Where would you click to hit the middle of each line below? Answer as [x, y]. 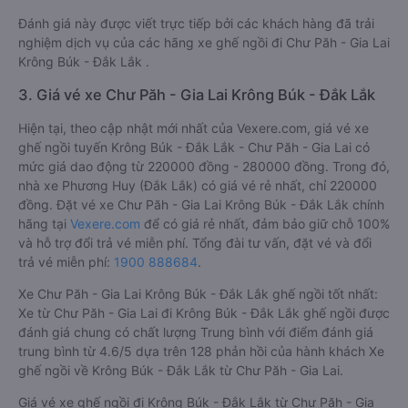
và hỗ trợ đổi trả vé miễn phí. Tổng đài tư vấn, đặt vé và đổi [195, 243]
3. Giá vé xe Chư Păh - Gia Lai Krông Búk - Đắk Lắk [197, 95]
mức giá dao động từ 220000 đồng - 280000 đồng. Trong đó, [204, 166]
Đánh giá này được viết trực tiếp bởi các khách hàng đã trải [196, 23]
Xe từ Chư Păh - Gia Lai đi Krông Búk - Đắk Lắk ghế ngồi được [204, 313]
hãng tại [44, 224]
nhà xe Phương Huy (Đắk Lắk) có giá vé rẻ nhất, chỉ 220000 [198, 185]
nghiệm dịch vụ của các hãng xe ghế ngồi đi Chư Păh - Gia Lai [204, 42]
